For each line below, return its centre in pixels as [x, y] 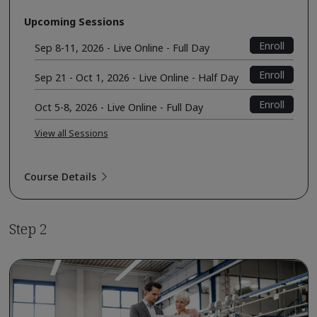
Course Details [60, 176]
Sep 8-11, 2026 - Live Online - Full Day [122, 48]
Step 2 [28, 229]
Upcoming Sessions [74, 21]
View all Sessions [71, 133]
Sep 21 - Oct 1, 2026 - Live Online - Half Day [136, 78]
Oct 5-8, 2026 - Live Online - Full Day [119, 107]
